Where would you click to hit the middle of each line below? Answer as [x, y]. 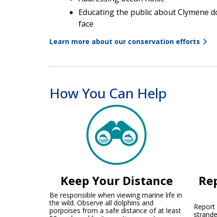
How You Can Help [108, 93]
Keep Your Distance [116, 180]
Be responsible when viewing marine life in [116, 195]
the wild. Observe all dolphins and [101, 202]
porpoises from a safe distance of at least [115, 210]
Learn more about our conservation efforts [125, 41]
